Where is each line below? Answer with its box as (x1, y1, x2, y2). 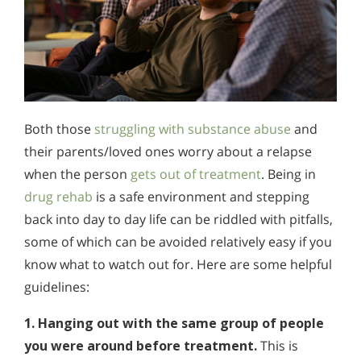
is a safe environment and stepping (93, 187, 309, 205)
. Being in (261, 164, 316, 183)
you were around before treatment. (24, 337, 257, 355)
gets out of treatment (131, 164, 261, 183)
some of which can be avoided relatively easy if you (24, 232, 332, 251)
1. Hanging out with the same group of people (24, 314, 324, 333)
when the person (24, 164, 131, 183)
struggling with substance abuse (94, 119, 291, 138)
